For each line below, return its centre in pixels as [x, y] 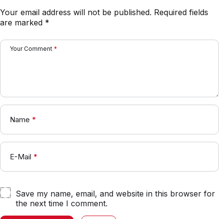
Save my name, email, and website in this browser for [115, 194]
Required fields [181, 12]
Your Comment [31, 49]
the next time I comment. [62, 204]
